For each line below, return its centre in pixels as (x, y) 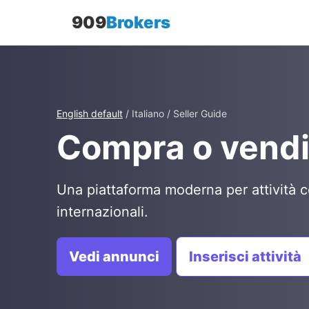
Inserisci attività (245, 257)
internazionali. (102, 212)
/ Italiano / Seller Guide (175, 113)
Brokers (138, 22)
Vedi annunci (114, 257)
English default (90, 113)
